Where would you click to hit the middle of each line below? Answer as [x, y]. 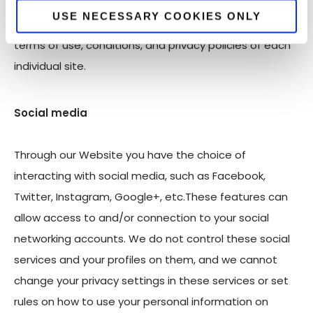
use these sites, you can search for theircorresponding [156, 24]
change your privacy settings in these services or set [151, 281]
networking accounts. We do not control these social [152, 239]
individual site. [50, 66]
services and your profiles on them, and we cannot [146, 260]
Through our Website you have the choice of [130, 155]
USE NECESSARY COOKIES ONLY [156, 16]
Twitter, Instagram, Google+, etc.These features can [151, 197]
